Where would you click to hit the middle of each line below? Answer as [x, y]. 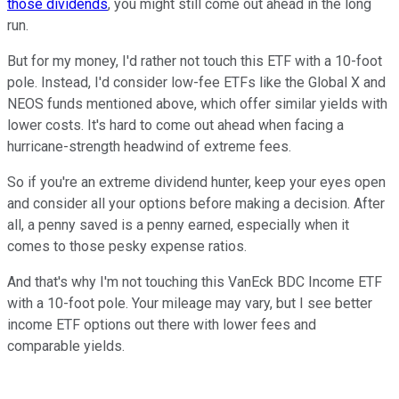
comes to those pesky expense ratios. [127, 247]
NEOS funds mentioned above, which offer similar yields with [197, 104]
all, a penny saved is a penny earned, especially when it [178, 225]
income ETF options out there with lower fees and [162, 325]
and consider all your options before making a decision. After [196, 204]
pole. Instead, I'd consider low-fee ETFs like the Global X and [196, 83]
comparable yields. [66, 346]
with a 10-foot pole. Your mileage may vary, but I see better [190, 304]
